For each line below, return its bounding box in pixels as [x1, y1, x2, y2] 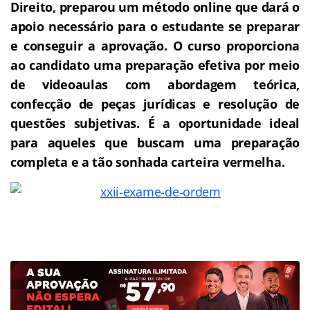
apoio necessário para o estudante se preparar [10, 17, 300, 35]
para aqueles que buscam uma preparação [10, 134, 300, 151]
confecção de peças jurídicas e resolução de [10, 95, 300, 112]
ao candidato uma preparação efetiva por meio [10, 56, 300, 73]
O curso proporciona [172, 37, 300, 54]
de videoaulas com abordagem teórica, [10, 75, 300, 93]
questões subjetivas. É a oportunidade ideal [10, 114, 300, 131]
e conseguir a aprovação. [10, 37, 173, 54]
